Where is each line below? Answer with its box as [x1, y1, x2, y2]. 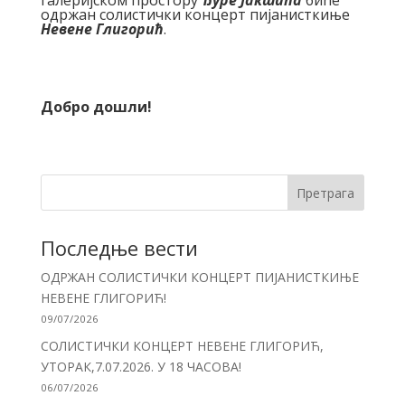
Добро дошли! [40, 96, 152, 117]
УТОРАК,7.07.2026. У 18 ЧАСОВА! [40, 357, 241, 375]
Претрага [297, 184, 355, 202]
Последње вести [40, 233, 198, 261]
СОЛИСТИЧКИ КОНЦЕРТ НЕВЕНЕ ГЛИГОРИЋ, [40, 336, 324, 354]
